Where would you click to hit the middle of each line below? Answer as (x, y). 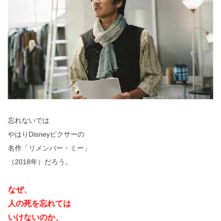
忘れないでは (29, 121)
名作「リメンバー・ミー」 (49, 148)
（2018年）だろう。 (40, 162)
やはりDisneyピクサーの (46, 134)
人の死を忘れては (39, 203)
